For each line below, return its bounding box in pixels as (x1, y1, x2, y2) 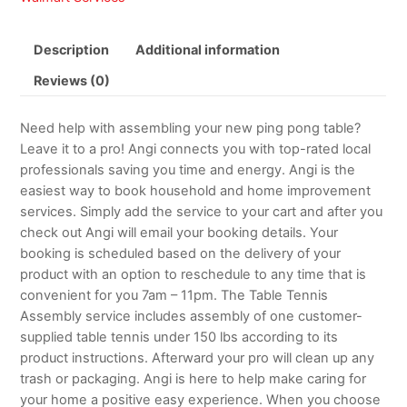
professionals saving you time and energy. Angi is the (20, 161, 356, 178)
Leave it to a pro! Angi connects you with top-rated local (20, 140, 372, 157)
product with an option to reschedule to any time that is (20, 265, 367, 283)
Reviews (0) (33, 73, 110, 89)
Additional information (134, 41, 280, 57)
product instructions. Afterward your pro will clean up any (20, 349, 375, 366)
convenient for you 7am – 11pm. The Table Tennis (20, 286, 329, 303)
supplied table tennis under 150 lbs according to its (20, 328, 339, 345)
